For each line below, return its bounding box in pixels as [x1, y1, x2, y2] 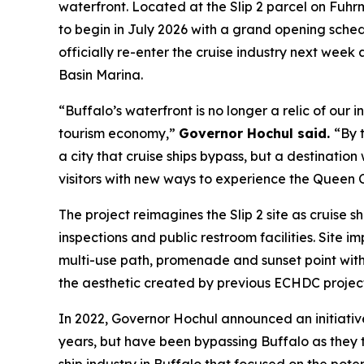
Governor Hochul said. [179, 125, 334, 141]
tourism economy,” [58, 125, 179, 141]
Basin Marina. [58, 67, 143, 83]
